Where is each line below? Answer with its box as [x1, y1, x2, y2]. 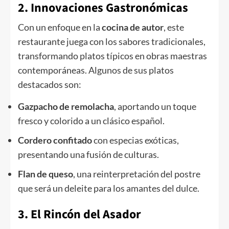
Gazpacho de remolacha [18, 101, 114, 112]
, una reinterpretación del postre [73, 168, 200, 180]
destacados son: [18, 79, 81, 90]
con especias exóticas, [92, 134, 179, 146]
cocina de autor [102, 21, 164, 33]
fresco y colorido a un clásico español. [18, 115, 165, 127]
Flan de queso [18, 168, 73, 180]
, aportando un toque [114, 101, 196, 112]
